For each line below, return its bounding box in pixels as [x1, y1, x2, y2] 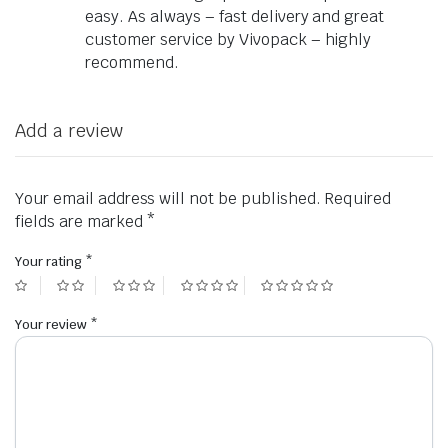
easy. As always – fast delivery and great [85, 6, 385, 27]
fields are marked [15, 211, 147, 232]
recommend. [85, 52, 180, 73]
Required [324, 188, 391, 209]
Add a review [15, 119, 124, 142]
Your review [15, 316, 90, 334]
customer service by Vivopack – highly [85, 29, 372, 50]
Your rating [15, 253, 85, 270]
